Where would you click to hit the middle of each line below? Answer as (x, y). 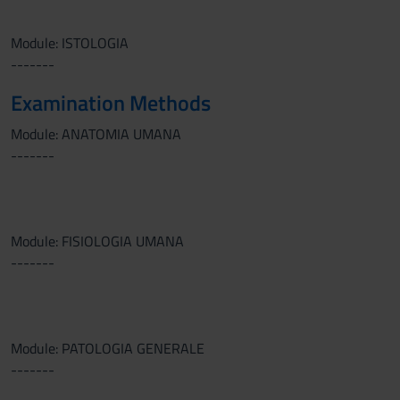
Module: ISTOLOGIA (70, 43)
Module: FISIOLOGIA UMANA (97, 241)
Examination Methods (111, 103)
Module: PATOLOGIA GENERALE (108, 348)
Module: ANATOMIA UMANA (96, 134)
